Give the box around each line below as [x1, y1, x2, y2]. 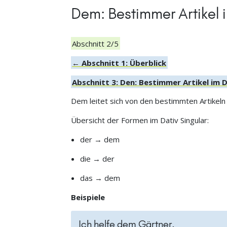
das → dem [80, 173, 121, 183]
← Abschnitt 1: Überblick [72, 57, 167, 68]
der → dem [80, 134, 120, 145]
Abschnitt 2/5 [72, 38, 119, 49]
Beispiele [70, 192, 105, 203]
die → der [80, 154, 115, 164]
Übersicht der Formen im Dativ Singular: [70, 115, 209, 126]
